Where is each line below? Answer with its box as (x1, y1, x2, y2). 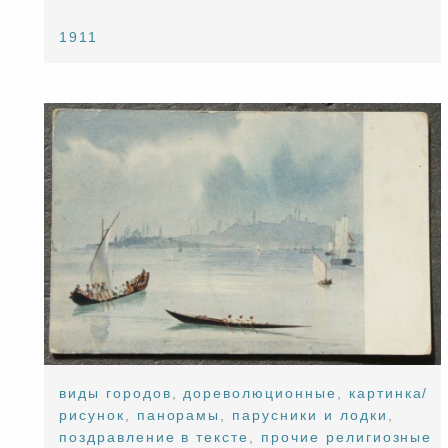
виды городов (59, 385, 172, 402)
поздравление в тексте (59, 429, 250, 446)
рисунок (59, 407, 125, 424)
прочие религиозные (261, 429, 433, 446)
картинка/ (348, 385, 429, 402)
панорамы (136, 407, 221, 424)
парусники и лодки (232, 407, 388, 424)
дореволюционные (183, 385, 337, 402)
